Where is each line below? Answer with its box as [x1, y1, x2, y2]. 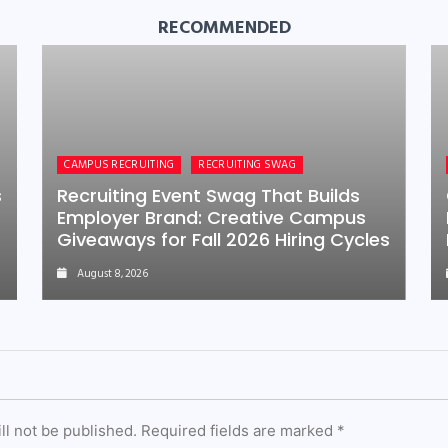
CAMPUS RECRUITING [64, 155, 175, 174]
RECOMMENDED [157, 13, 291, 43]
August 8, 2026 [77, 264, 149, 283]
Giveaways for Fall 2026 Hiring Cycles [57, 226, 391, 252]
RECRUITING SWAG [198, 155, 296, 174]
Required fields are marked [141, 420, 337, 440]
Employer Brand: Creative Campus [57, 204, 367, 230]
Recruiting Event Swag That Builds [57, 182, 361, 208]
